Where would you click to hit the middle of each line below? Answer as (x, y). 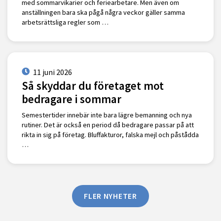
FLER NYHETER (110, 196)
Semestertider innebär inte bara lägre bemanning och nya (107, 115)
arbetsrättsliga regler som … (65, 22)
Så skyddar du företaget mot (92, 86)
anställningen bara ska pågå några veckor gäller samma (103, 13)
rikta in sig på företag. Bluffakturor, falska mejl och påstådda (110, 135)
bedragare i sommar (71, 99)
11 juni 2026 (52, 72)
